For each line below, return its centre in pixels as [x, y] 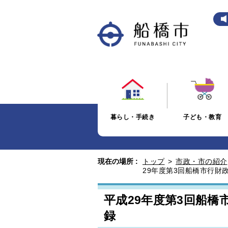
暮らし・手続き [133, 117]
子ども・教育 [203, 117]
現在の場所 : [118, 161]
